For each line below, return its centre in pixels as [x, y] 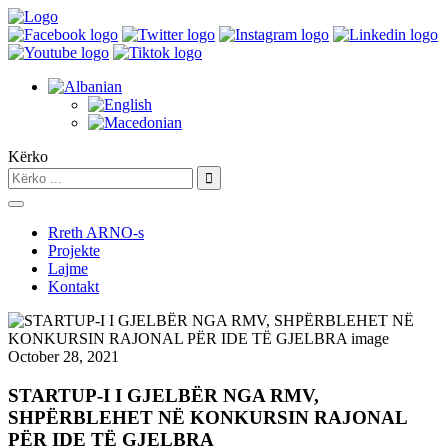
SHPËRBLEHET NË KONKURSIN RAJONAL [207, 417]
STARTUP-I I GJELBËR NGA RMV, [163, 395]
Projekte [74, 250]
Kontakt [73, 286]
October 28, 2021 [63, 356]
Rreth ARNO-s [96, 232]
